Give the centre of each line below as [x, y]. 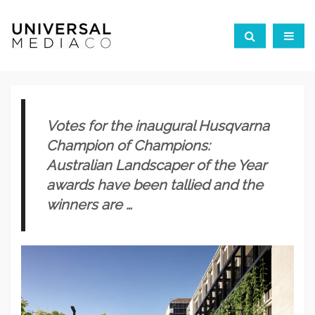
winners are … [89, 205]
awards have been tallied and [144, 185]
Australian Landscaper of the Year [156, 165]
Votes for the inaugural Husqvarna [158, 126]
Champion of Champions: [128, 146]
